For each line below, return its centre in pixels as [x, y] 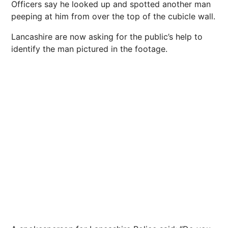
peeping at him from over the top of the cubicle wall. [113, 17]
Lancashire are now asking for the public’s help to [107, 37]
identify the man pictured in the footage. [89, 49]
